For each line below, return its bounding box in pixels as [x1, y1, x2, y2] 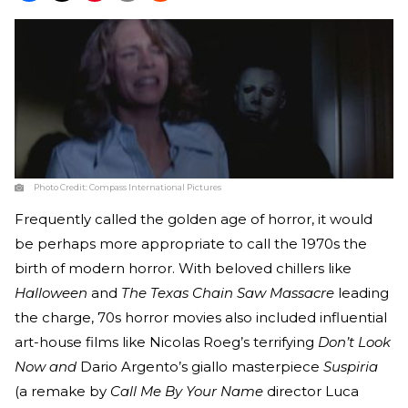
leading [334, 284, 389, 302]
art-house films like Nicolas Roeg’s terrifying [15, 333, 318, 352]
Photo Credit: [34, 182, 89, 193]
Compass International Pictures [89, 182, 221, 193]
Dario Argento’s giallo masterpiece [80, 358, 323, 376]
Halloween [15, 284, 87, 302]
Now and [15, 358, 80, 376]
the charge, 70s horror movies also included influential [15, 309, 387, 327]
